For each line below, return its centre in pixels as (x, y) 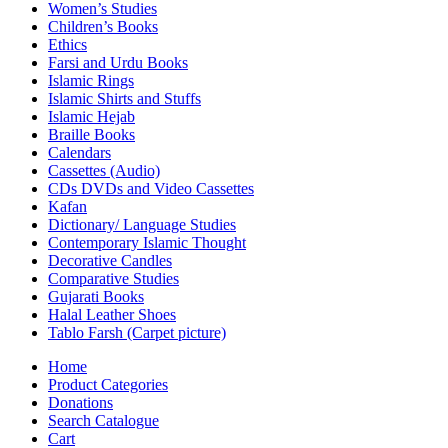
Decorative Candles (110, 260)
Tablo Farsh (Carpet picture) (137, 332)
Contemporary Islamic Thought (147, 242)
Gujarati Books (96, 296)
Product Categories (108, 384)
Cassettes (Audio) (104, 170)
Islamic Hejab (91, 116)
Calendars (79, 152)
